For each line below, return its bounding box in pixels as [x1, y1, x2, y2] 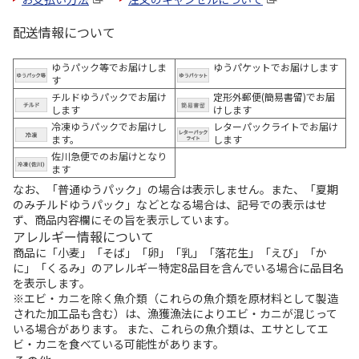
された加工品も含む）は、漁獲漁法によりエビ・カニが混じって [13, 305, 337, 321]
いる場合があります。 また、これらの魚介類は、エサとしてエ [13, 320, 329, 337]
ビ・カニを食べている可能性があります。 [13, 335, 224, 352]
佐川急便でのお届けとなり [51, 148, 167, 163]
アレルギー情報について [13, 226, 154, 246]
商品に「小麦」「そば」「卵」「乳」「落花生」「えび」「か [13, 244, 327, 260]
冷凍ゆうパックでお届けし [51, 119, 167, 133]
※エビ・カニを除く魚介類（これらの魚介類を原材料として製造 [13, 289, 338, 306]
